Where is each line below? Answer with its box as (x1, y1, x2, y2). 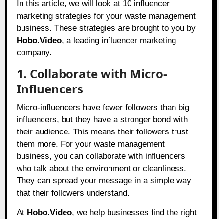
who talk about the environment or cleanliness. (17, 164, 187, 174)
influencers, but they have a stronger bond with (17, 115, 188, 125)
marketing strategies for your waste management (17, 11, 196, 21)
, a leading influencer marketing (62, 36, 176, 45)
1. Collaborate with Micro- (17, 66, 168, 82)
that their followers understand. (17, 188, 130, 198)
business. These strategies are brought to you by (17, 23, 196, 33)
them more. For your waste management (17, 139, 165, 149)
